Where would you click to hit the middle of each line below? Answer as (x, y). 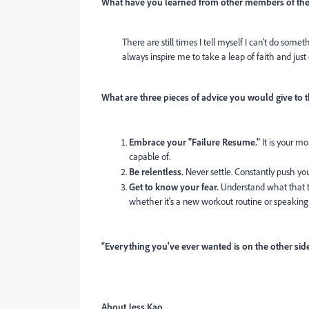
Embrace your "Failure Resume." (195, 142)
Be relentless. (156, 171)
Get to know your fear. (174, 187)
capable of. (150, 157)
